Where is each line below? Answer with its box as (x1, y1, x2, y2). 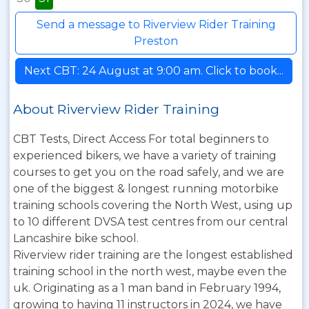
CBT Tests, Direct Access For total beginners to (13, 132, 269, 146)
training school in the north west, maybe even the (13, 265, 287, 278)
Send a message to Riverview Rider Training (36, 18, 276, 31)
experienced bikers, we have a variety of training (13, 149, 277, 162)
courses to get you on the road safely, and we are (13, 166, 284, 179)
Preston (134, 34, 178, 48)
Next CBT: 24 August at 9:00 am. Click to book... (24, 64, 283, 77)
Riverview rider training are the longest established (13, 248, 293, 261)
